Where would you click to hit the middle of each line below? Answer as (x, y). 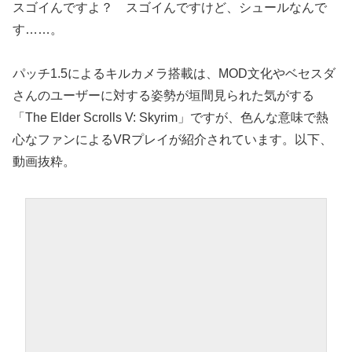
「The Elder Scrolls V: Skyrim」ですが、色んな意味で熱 (170, 118)
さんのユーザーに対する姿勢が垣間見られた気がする (163, 96)
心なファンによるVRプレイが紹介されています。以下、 (172, 140)
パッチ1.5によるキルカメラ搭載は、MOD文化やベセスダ (174, 74)
